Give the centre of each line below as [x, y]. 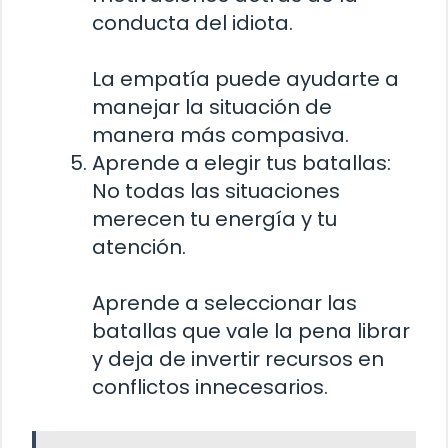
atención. [139, 246]
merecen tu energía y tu [214, 218]
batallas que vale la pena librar [251, 330]
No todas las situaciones [216, 190]
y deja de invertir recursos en [238, 358]
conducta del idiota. [192, 22]
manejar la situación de [212, 106]
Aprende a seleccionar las [224, 302]
